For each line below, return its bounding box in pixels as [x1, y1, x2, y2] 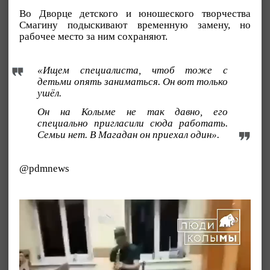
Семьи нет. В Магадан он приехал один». [37, 128, 219, 140]
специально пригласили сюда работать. [37, 117, 228, 129]
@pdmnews [19, 162, 69, 174]
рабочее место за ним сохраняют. [19, 30, 168, 42]
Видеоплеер [19, 198, 68, 209]
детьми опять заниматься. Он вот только [37, 75, 228, 87]
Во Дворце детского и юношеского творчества [19, 7, 251, 19]
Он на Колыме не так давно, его [37, 105, 228, 118]
